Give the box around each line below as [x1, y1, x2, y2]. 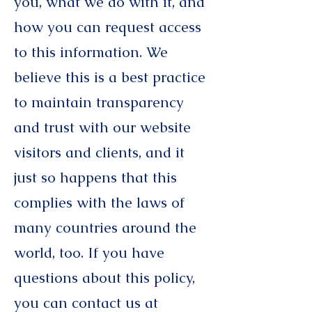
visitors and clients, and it [14, 143, 185, 162]
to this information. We [14, 42, 168, 61]
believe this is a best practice [14, 68, 205, 86]
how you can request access [14, 17, 201, 36]
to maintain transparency [14, 93, 184, 111]
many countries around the [14, 218, 196, 237]
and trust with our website [14, 118, 191, 136]
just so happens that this [14, 168, 177, 187]
